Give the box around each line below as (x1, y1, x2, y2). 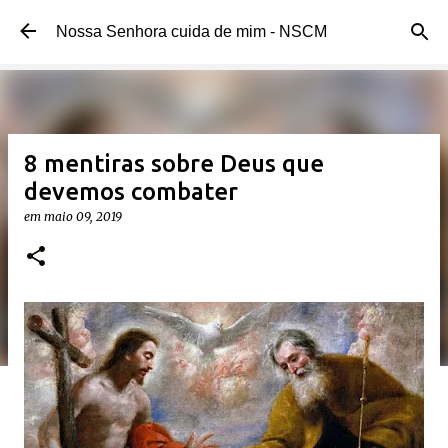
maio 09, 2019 (44, 209, 122, 224)
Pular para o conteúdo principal (110, 16, 338, 34)
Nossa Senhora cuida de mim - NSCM (56, 23, 327, 40)
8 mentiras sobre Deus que (24, 150, 324, 177)
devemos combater (24, 178, 238, 205)
